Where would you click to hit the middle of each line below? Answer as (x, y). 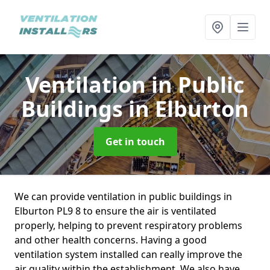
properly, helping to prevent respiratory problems (128, 225)
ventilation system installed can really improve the (128, 254)
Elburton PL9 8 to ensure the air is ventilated (115, 211)
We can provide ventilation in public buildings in (123, 196)
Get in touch (135, 142)
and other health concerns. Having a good (111, 240)
